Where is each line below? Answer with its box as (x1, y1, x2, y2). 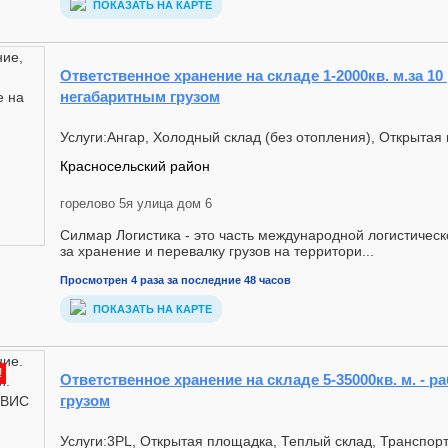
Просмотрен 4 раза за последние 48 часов (60, 274, 291, 287)
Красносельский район (60, 158, 210, 174)
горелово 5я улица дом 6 (60, 196, 212, 211)
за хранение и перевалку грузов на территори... (60, 243, 374, 259)
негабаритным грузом (60, 88, 220, 105)
